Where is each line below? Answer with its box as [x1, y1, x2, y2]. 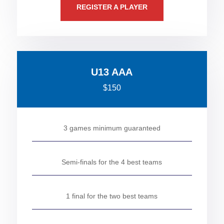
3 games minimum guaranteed [63, 124, 160, 132]
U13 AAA [91, 66, 133, 77]
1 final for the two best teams [66, 192, 158, 200]
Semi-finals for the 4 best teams [61, 158, 162, 166]
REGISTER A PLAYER [76, 3, 147, 11]
